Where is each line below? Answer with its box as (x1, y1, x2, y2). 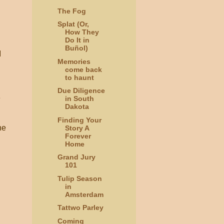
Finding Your (57, 115, 101, 124)
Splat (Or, (57, 20, 89, 28)
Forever (64, 131, 91, 140)
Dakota (64, 102, 89, 111)
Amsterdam (64, 190, 103, 198)
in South (64, 94, 94, 103)
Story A (64, 123, 89, 132)
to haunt (64, 73, 94, 81)
